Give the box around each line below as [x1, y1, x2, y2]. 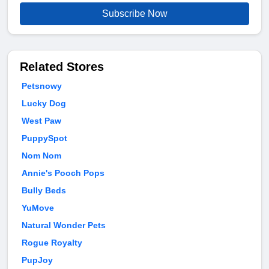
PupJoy [22, 255, 53, 265]
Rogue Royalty [22, 238, 82, 248]
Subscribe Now [101, 8, 168, 19]
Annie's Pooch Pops [22, 168, 104, 178]
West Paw [22, 116, 61, 126]
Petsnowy [22, 81, 62, 91]
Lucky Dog [22, 98, 66, 109]
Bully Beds [22, 186, 66, 196]
